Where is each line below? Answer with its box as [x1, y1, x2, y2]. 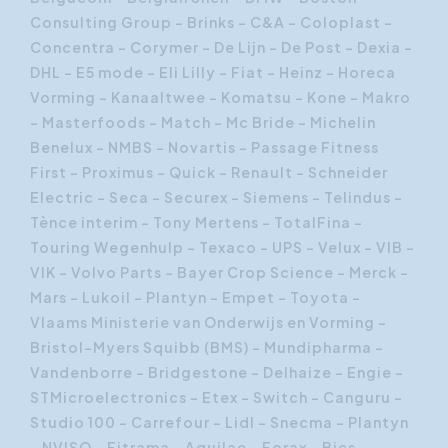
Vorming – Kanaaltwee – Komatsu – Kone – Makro [30, 88, 411, 106]
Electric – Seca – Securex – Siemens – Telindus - [30, 188, 403, 206]
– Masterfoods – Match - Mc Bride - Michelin [30, 113, 376, 131]
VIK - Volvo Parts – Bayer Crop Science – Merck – [30, 263, 409, 281]
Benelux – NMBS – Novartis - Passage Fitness [30, 138, 379, 156]
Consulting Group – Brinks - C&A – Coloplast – [30, 13, 393, 31]
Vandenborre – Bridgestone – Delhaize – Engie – [30, 363, 404, 381]
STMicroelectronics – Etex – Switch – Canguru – [30, 388, 403, 406]
